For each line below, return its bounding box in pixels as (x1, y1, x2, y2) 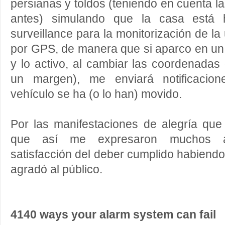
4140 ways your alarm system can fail (11, 208, 216, 221)
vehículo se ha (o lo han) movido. (11, 88, 182, 100)
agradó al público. (11, 163, 108, 176)
